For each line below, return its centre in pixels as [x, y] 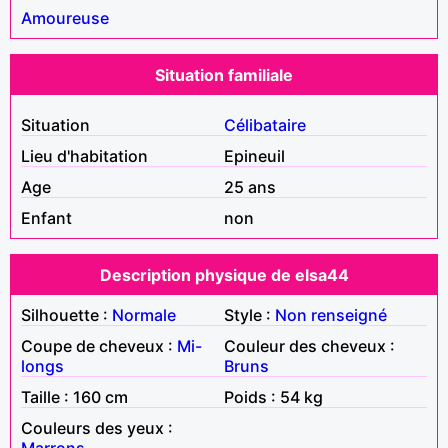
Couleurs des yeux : [97, 427]
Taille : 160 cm [74, 396]
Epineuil [254, 155]
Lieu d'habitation [84, 155]
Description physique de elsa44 [224, 274]
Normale [144, 314]
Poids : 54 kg [273, 396]
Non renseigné [331, 314]
